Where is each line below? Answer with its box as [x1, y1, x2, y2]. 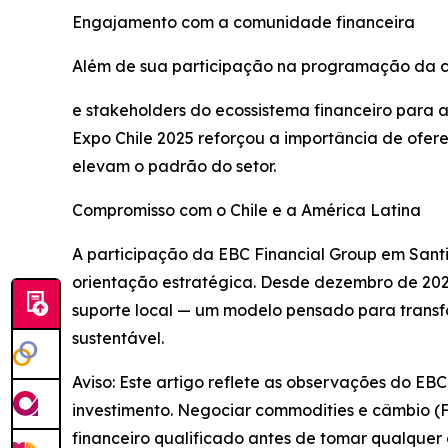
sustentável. [72, 328, 164, 349]
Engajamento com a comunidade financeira [72, 12, 415, 33]
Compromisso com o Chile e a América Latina [72, 200, 421, 221]
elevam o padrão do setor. [72, 156, 276, 177]
